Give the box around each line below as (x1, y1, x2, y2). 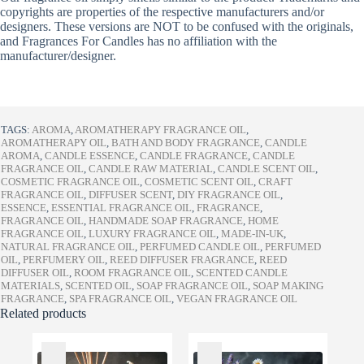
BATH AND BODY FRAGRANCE (111, 136, 260, 149)
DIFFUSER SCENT (89, 188, 172, 201)
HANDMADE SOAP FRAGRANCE (89, 214, 243, 227)
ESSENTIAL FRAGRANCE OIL (51, 201, 192, 214)
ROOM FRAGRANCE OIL (74, 266, 191, 279)
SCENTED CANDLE (196, 266, 288, 279)
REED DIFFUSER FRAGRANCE (110, 253, 254, 266)
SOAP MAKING (253, 279, 323, 292)
